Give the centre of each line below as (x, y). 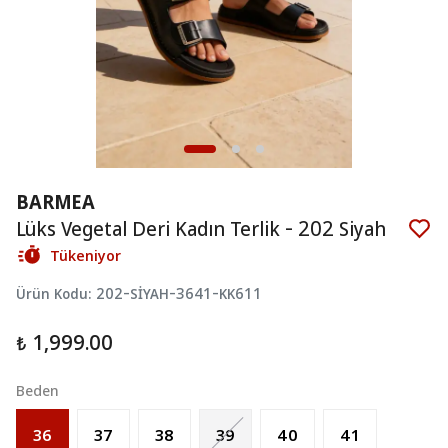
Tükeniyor (85, 255)
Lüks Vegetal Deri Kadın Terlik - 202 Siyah (201, 228)
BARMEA (55, 201)
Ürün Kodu (52, 293)
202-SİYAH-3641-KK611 (179, 293)
